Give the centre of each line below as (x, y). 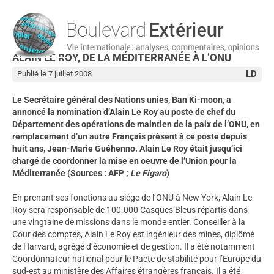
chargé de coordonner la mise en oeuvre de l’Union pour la (124, 161)
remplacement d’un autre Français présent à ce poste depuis (130, 136)
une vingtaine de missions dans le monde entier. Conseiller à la (129, 222)
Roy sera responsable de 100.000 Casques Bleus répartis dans (130, 209)
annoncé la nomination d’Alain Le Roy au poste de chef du (124, 112)
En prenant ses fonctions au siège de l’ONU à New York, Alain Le (132, 197)
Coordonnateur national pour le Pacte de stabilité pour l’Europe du (137, 258)
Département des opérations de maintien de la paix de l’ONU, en (136, 124)
